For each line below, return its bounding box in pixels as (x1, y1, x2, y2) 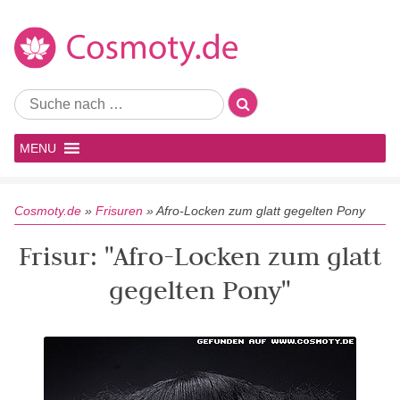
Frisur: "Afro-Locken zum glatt (18, 239, 382, 272)
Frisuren (96, 204, 143, 218)
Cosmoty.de (14, 204, 81, 218)
